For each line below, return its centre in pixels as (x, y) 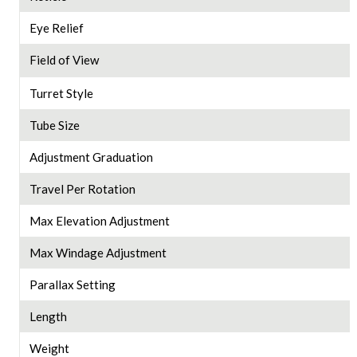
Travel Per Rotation (82, 189)
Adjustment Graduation (91, 157)
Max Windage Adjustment (98, 253)
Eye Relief (56, 28)
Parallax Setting (72, 285)
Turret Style (61, 94)
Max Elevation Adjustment (99, 221)
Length (48, 317)
